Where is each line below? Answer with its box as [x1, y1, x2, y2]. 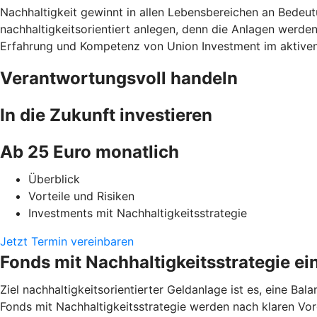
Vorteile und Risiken [28, 188, 134, 203]
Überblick [28, 171, 80, 186]
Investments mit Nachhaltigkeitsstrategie [28, 205, 247, 220]
